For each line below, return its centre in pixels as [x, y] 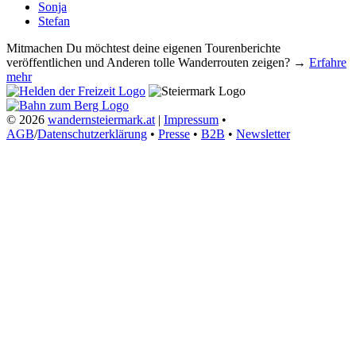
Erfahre [328, 63]
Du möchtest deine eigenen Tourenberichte [172, 48]
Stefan [54, 21]
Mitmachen [35, 48]
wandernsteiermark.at [101, 120]
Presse [174, 134]
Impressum [191, 120]
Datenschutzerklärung [92, 134]
